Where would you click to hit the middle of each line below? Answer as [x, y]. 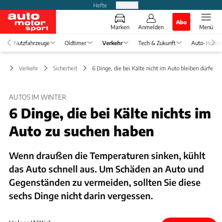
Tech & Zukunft [157, 42]
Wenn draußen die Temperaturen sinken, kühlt [107, 155]
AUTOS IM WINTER [38, 97]
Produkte [127, 5]
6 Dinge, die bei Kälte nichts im [110, 113]
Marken [120, 27]
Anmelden [151, 27]
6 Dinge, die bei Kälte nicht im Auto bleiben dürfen [154, 68]
